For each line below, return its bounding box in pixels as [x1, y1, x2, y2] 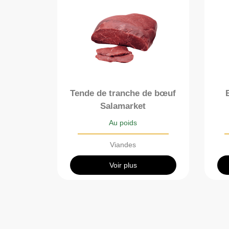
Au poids [109, 118, 138, 127]
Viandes [110, 140, 136, 149]
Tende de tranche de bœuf [70, 88, 176, 98]
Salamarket [100, 101, 146, 111]
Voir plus [109, 161, 137, 169]
